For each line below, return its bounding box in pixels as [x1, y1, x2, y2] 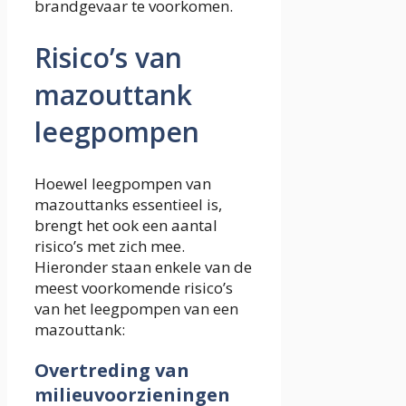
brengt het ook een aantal [34, 215, 217, 237]
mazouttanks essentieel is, [34, 194, 222, 216]
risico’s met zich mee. [34, 236, 185, 257]
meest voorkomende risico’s [34, 277, 233, 299]
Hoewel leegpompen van [34, 173, 211, 195]
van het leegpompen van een [34, 298, 238, 320]
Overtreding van [34, 358, 189, 383]
